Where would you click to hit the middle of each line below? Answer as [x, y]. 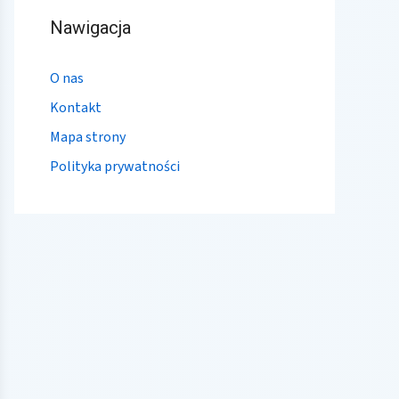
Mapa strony [88, 137]
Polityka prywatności [115, 166]
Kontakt [76, 107]
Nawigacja [90, 27]
